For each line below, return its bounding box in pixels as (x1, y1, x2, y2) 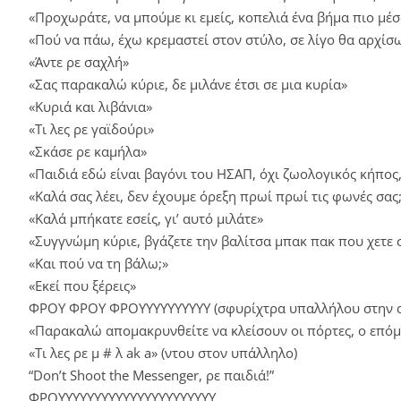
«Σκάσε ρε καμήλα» (29, 141, 147, 160)
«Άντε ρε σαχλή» (29, 52, 129, 71)
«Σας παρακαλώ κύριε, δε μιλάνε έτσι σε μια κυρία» (29, 74, 347, 93)
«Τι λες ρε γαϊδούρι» (29, 119, 154, 138)
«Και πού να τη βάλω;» (29, 253, 168, 272)
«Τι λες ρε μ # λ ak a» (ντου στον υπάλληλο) (29, 343, 297, 362)
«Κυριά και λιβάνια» (29, 97, 152, 115)
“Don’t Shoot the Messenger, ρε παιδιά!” (29, 365, 274, 384)
